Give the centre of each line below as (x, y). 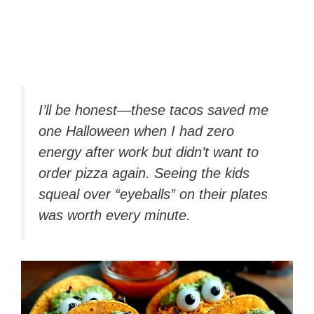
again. (131, 173)
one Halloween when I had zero (136, 131)
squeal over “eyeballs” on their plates (153, 194)
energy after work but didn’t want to (149, 152)
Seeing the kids (200, 173)
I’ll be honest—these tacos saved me (153, 110)
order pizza (75, 173)
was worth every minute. (115, 215)
